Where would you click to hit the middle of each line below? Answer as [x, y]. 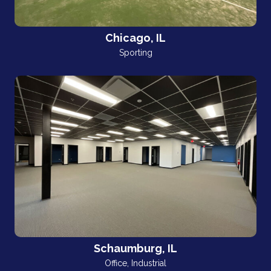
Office [116, 263]
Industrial [149, 263]
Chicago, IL [135, 38]
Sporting [135, 53]
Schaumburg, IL [135, 249]
